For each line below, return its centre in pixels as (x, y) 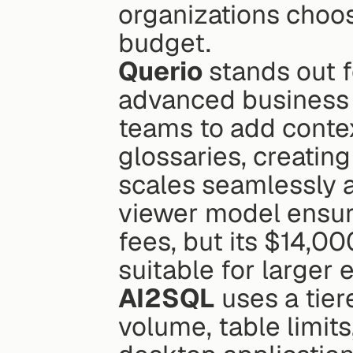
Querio (160, 71)
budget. (165, 43)
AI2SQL (167, 298)
